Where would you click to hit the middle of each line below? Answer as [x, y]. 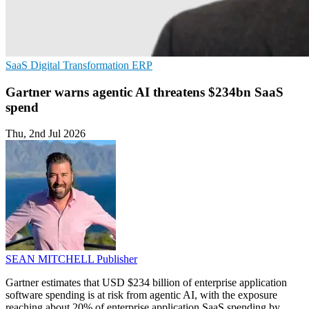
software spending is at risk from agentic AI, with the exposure [141, 295]
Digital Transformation [81, 65]
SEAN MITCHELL [51, 259]
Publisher [117, 259]
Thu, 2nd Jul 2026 [46, 134]
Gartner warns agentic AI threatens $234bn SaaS [144, 92]
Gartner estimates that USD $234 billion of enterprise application [146, 283]
